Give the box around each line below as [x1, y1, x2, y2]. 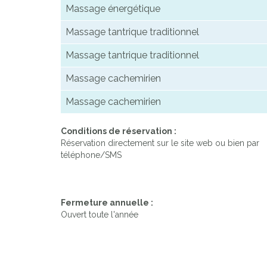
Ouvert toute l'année [61, 210, 138, 220]
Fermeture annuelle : [61, 198, 153, 208]
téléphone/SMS [61, 150, 122, 160]
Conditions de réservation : [61, 126, 176, 136]
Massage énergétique [66, 3, 160, 15]
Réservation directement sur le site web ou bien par [61, 138, 259, 148]
